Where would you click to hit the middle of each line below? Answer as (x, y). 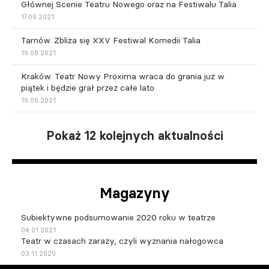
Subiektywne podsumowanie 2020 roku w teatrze (118, 217)
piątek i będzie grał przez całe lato (88, 87)
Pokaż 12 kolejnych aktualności (134, 135)
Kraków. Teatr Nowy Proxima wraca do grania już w (123, 76)
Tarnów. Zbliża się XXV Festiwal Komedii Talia (111, 40)
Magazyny (134, 193)
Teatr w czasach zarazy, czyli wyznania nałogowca (122, 240)
